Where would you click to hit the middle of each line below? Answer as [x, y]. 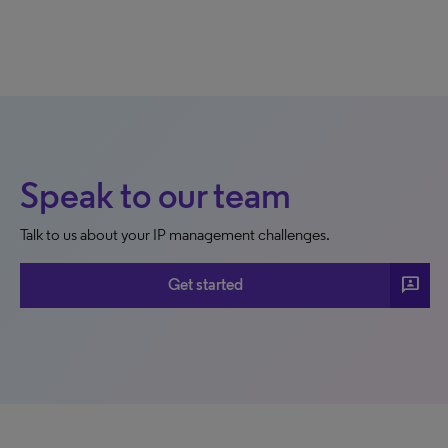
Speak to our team [155, 195]
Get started [205, 284]
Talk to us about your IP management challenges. [175, 234]
